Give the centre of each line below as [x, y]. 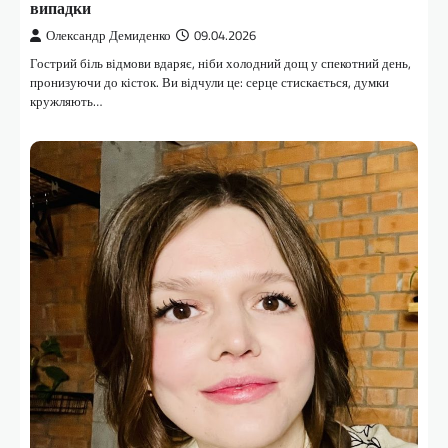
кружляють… [66, 101]
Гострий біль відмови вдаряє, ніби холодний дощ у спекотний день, [220, 63]
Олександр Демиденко [108, 36]
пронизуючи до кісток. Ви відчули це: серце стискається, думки [209, 82]
